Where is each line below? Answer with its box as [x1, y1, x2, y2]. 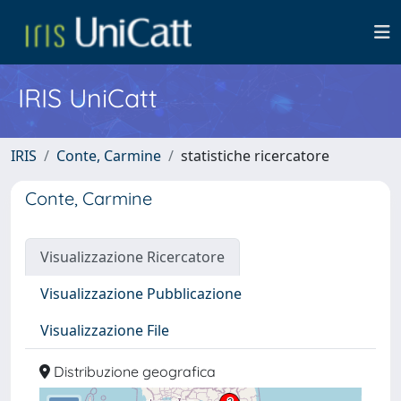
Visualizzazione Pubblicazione [40, 284, 242, 303]
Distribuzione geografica [50, 363, 216, 380]
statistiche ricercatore [181, 146, 329, 166]
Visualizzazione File [40, 320, 169, 340]
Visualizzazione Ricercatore [40, 247, 225, 267]
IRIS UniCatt [18, 81, 158, 114]
